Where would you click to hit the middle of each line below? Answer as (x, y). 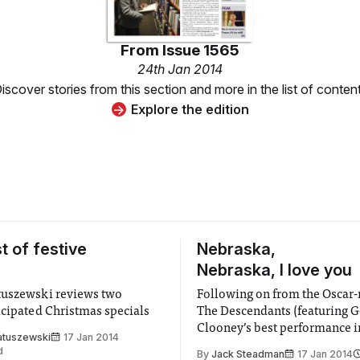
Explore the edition (190, 109)
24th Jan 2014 (180, 69)
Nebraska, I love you (274, 270)
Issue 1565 (201, 50)
